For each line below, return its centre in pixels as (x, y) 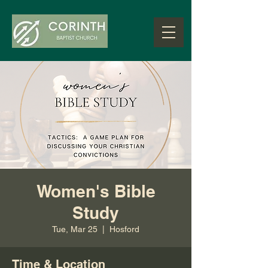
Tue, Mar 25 (75, 229)
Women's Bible (96, 191)
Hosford (124, 229)
